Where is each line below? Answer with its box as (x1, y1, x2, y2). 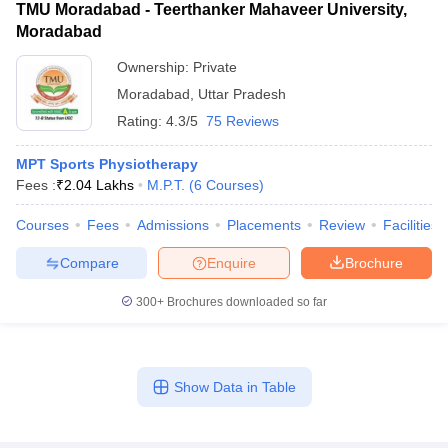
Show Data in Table (173, 379, 296, 395)
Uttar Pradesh (198, 86, 286, 102)
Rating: (117, 113, 166, 129)
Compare (59, 254, 119, 271)
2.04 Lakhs (64, 177, 134, 193)
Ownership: (117, 59, 193, 75)
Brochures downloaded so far (164, 295, 327, 309)
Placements (227, 217, 301, 233)
